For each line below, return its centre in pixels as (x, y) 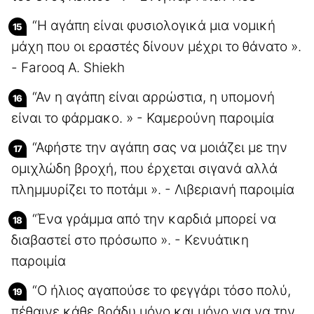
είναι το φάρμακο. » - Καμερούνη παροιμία (143, 118)
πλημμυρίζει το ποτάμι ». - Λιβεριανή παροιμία (153, 189)
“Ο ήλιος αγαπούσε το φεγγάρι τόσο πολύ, (162, 290)
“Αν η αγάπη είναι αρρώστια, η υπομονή (153, 97)
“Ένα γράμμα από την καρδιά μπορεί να (154, 219)
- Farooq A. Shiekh (68, 67)
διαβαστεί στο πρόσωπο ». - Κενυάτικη (130, 240)
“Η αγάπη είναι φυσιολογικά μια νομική (154, 25)
